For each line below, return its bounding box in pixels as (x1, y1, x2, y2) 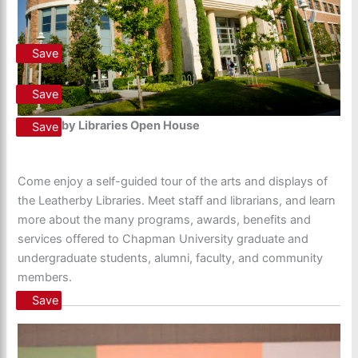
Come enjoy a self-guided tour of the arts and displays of (18, 173, 328, 189)
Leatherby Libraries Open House (18, 117, 201, 133)
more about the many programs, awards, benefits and (18, 212, 312, 227)
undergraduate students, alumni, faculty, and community (18, 250, 324, 265)
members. (18, 269, 73, 284)
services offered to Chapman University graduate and (18, 231, 309, 246)
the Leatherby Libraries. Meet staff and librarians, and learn (18, 193, 336, 208)
